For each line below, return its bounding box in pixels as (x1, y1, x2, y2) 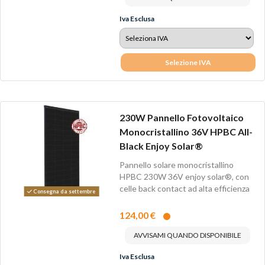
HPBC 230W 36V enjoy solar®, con (119, 172, 249, 182)
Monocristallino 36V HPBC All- (119, 126, 253, 138)
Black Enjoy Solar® (119, 140, 203, 152)
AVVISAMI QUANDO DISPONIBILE (133, 230, 241, 240)
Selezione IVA (165, 57, 212, 67)
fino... (119, 195, 139, 206)
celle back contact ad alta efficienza (119, 183, 250, 194)
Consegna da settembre (32, 188, 96, 195)
